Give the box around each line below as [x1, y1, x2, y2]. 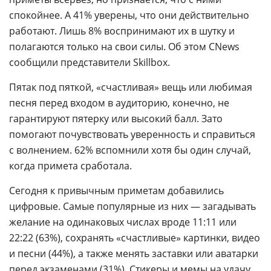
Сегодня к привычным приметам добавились [9, 184, 224, 197]
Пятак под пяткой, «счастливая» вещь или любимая [9, 80, 252, 94]
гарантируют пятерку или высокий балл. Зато [9, 112, 223, 125]
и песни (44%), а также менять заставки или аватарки [9, 247, 258, 260]
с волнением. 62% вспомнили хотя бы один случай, [9, 143, 251, 157]
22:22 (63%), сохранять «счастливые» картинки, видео [9, 231, 260, 244]
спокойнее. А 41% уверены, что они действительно [9, 8, 249, 22]
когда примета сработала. [9, 159, 132, 172]
